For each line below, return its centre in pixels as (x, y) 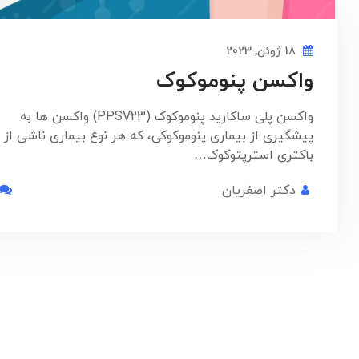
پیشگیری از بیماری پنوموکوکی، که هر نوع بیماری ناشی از (159, 137)
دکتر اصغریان (259, 191)
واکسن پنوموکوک (235, 82)
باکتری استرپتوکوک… (254, 156)
